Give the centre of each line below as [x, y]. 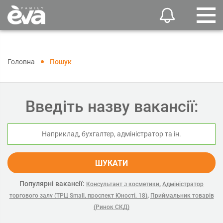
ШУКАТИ [111, 163]
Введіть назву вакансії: [111, 107]
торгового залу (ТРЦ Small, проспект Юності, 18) [78, 196]
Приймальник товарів [182, 196]
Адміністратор [183, 184]
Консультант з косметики [123, 184]
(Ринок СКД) [111, 207]
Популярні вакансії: [52, 184]
